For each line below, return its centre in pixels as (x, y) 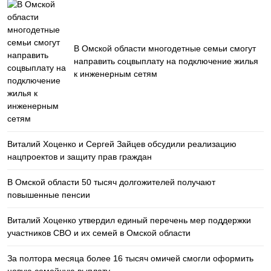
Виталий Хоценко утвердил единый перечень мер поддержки (129, 220)
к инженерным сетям (116, 74)
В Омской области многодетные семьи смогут (165, 48)
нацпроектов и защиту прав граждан (80, 157)
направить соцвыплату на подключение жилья (166, 61)
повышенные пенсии (49, 195)
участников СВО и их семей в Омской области (99, 233)
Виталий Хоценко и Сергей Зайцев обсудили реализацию (122, 144)
